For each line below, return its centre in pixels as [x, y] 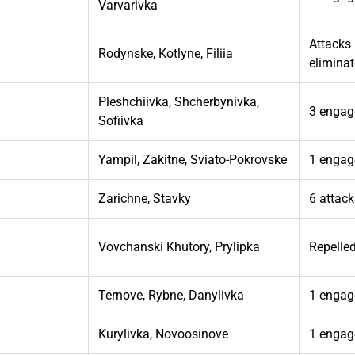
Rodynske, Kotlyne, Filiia [166, 53]
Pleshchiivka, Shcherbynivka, [179, 101]
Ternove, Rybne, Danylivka [172, 295]
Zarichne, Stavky [145, 198]
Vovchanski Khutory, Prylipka [179, 246]
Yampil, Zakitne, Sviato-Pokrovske [193, 159]
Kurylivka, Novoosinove [164, 334]
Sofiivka [121, 120]
